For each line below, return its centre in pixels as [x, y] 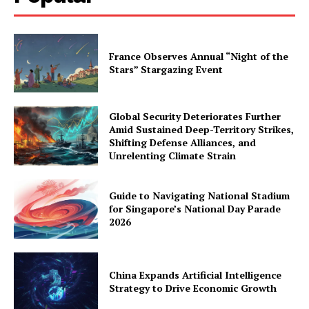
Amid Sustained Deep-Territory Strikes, [202, 130]
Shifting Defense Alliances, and [183, 143]
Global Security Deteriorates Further [195, 117]
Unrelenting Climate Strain [173, 156]
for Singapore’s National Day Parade [195, 209]
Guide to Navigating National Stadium [200, 196]
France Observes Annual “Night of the [199, 57]
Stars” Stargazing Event [166, 70]
